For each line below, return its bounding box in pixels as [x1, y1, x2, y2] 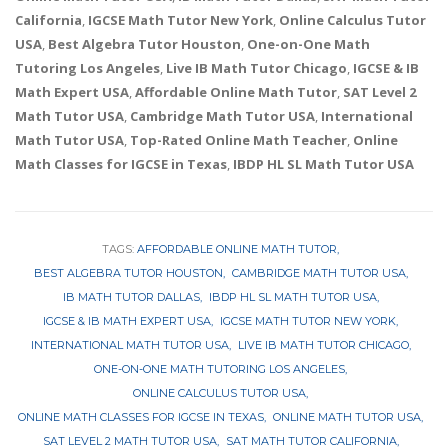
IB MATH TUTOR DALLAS [62, 290, 200, 305]
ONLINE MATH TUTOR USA [273, 410, 421, 425]
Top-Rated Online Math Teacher [130, 131, 347, 150]
